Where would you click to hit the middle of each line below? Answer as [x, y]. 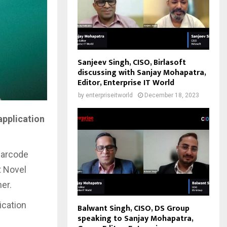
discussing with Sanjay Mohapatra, [142, 72]
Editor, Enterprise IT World [126, 83]
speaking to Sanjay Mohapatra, [135, 219]
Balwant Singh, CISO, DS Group [134, 209]
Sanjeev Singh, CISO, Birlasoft [132, 62]
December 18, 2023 [172, 95]
